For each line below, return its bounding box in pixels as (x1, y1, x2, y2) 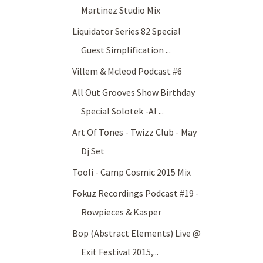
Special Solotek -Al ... (81, 105, 164, 117)
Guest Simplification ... (81, 44, 171, 56)
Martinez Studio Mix (81, 4, 161, 16)
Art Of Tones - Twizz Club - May (72, 126, 197, 139)
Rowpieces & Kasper (81, 206, 162, 218)
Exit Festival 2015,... (81, 246, 159, 258)
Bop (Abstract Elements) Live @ (72, 227, 201, 240)
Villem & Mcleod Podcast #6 (72, 65, 183, 77)
